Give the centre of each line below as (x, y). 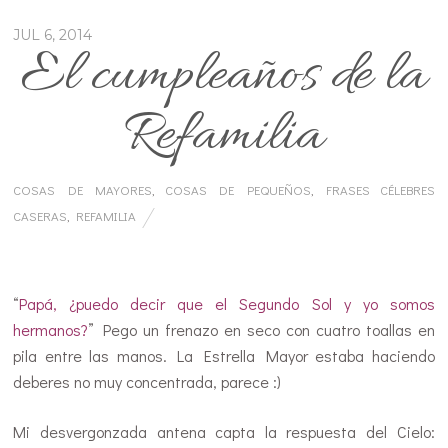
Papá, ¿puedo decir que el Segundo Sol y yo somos (227, 303)
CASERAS (40, 215)
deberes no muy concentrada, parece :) (147, 381)
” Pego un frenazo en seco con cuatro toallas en (261, 329)
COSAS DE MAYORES (83, 189)
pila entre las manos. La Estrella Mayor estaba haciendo (224, 355)
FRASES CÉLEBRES (380, 189)
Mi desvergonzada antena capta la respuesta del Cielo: (224, 431)
